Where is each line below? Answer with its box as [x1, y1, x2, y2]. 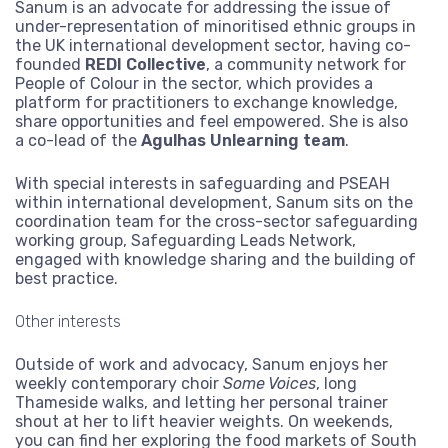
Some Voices [223, 374, 316, 394]
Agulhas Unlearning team [141, 131, 345, 151]
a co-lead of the [15, 131, 141, 151]
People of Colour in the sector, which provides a [15, 74, 373, 94]
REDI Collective [85, 55, 206, 75]
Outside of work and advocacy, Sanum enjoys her [15, 355, 388, 375]
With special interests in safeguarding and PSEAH [15, 174, 390, 194]
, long [316, 374, 357, 394]
